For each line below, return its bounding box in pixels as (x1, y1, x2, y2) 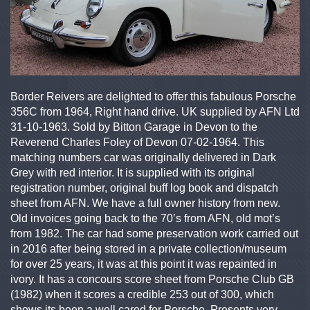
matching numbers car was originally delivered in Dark (10, 152, 276, 164)
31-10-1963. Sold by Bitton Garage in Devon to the (10, 121, 257, 134)
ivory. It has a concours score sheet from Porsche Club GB (10, 273, 294, 286)
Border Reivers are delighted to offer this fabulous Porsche (10, 91, 296, 103)
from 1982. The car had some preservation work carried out (10, 228, 298, 240)
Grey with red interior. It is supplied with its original (10, 167, 255, 179)
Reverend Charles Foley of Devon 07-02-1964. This (10, 136, 264, 149)
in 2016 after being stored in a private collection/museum (10, 243, 286, 255)
